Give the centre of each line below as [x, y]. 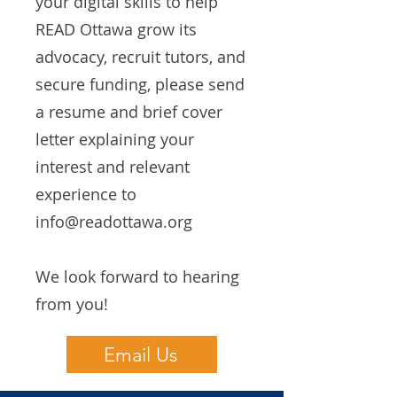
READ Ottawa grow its [116, 29]
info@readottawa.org [114, 222]
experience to [86, 194]
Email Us [140, 354]
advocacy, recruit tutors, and [140, 57]
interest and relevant [113, 167]
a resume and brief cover [129, 112]
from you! [72, 304]
